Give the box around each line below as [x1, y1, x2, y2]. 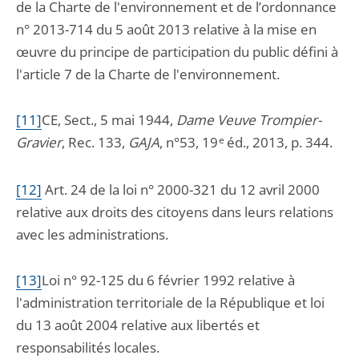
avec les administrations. [16, 225, 168, 244]
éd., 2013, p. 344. [224, 133, 333, 151]
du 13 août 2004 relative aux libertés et [16, 316, 260, 334]
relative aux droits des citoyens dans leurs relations [16, 203, 333, 221]
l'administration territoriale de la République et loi [16, 293, 325, 312]
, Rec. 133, [62, 133, 128, 151]
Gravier [16, 133, 62, 151]
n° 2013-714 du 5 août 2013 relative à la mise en [16, 20, 317, 38]
